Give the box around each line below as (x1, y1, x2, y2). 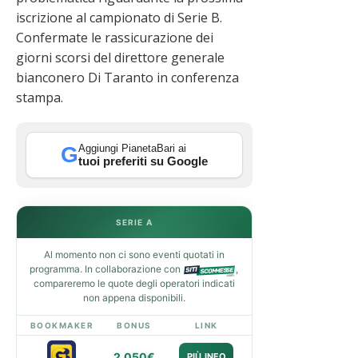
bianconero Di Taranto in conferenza (16, 69, 239, 87)
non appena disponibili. (82, 292, 185, 304)
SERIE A (115, 217, 153, 228)
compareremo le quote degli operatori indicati (33, 277, 235, 290)
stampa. (16, 89, 63, 107)
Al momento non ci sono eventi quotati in (43, 249, 225, 261)
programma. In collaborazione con (30, 263, 184, 276)
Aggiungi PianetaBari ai (78, 141, 186, 154)
